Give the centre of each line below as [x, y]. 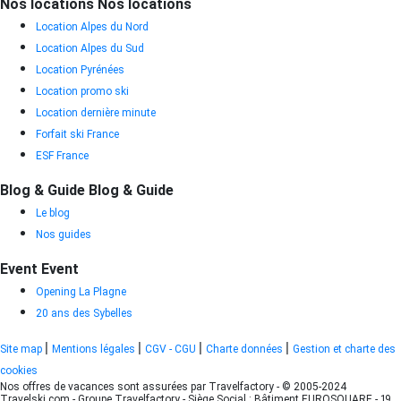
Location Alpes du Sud [90, 48]
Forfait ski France [77, 134]
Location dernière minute [96, 112]
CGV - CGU [172, 349]
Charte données [246, 349]
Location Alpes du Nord [92, 26]
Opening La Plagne [81, 291]
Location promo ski [82, 91]
